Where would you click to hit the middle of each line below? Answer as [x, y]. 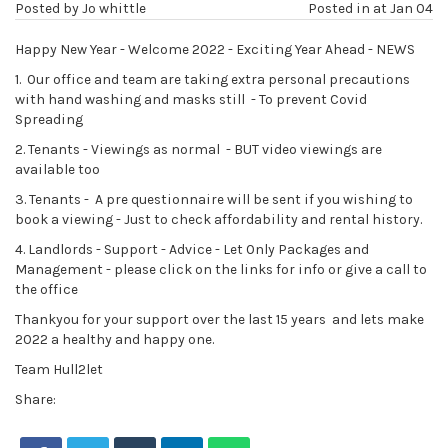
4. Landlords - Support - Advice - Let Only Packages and [192, 249]
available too [59, 169]
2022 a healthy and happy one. [114, 339]
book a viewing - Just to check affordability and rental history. [218, 219]
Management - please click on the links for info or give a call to [221, 269]
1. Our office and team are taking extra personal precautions [212, 79]
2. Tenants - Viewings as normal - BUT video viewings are [198, 149]
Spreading [50, 119]
